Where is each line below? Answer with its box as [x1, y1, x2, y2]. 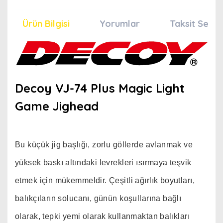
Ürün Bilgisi [22, 18, 70, 29]
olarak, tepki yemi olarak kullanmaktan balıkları [15, 212, 190, 221]
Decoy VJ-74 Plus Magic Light [15, 80, 185, 96]
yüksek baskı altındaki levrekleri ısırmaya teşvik [15, 158, 192, 167]
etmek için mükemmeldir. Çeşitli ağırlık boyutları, [15, 176, 195, 185]
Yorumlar [100, 18, 140, 29]
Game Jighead [15, 98, 99, 113]
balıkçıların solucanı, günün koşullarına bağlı [15, 194, 182, 203]
